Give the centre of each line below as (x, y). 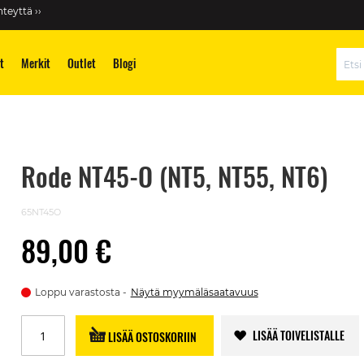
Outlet (82, 63)
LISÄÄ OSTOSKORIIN (153, 336)
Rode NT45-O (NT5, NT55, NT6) (174, 176)
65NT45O (41, 212)
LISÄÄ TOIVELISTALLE (299, 335)
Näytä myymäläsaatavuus (194, 292)
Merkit (36, 63)
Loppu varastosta (77, 292)
